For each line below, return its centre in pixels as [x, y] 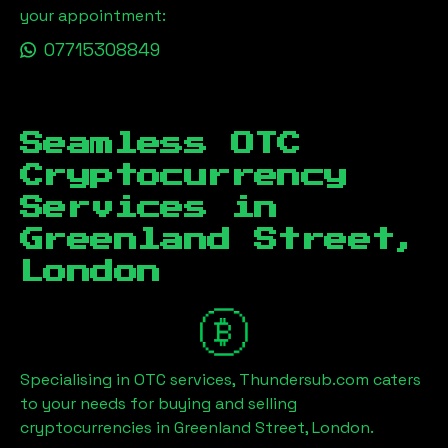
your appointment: [93, 15]
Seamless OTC [160, 144]
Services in [149, 208]
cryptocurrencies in [97, 427]
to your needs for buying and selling [158, 403]
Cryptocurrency [184, 176]
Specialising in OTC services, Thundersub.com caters [220, 379]
